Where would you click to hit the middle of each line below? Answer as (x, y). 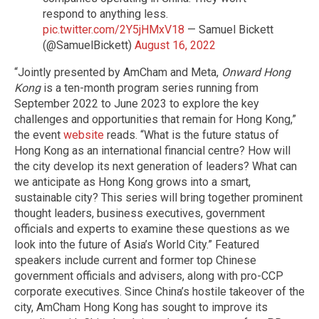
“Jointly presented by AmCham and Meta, (118, 72)
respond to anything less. (105, 14)
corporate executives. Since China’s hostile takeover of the (159, 291)
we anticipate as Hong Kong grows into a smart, (132, 182)
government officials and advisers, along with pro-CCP (149, 276)
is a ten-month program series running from (150, 88)
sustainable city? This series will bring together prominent (158, 197)
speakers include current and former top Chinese (135, 260)
